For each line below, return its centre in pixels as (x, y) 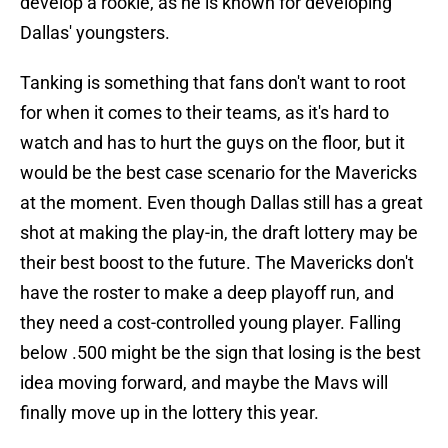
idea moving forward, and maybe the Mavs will (204, 383)
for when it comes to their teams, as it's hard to (204, 113)
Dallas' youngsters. (95, 33)
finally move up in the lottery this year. (169, 413)
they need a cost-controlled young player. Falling (210, 323)
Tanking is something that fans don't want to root (213, 83)
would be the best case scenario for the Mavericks (218, 173)
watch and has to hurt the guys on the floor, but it (212, 143)
